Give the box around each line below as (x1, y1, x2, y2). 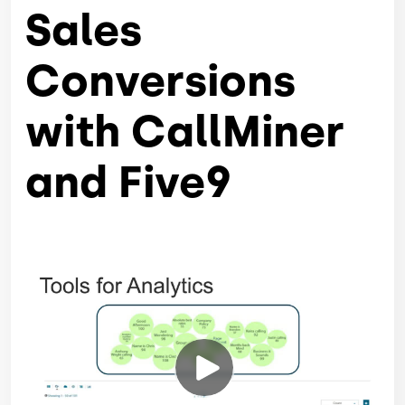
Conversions (25, 54, 296, 108)
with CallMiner (25, 105, 344, 158)
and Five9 (25, 155, 231, 209)
